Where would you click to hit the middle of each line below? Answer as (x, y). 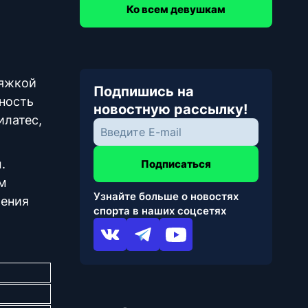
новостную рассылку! (170, 110)
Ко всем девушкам (176, 10)
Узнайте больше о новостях (166, 197)
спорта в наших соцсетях (160, 211)
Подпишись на (144, 92)
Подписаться (176, 164)
